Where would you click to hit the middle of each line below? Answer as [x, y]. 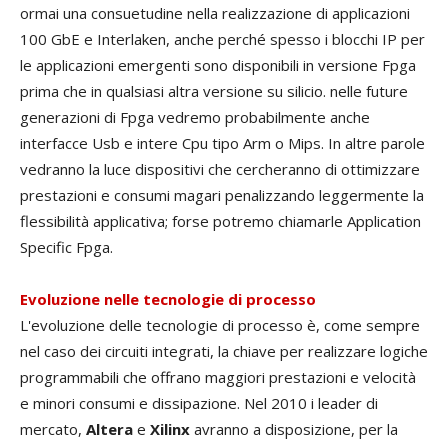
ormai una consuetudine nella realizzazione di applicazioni [215, 13]
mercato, [53, 429]
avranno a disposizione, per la [294, 429]
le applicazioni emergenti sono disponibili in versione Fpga [218, 65]
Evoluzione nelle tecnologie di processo [168, 299]
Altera [109, 429]
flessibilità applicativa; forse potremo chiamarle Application [220, 221]
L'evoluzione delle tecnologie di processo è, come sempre [220, 325]
